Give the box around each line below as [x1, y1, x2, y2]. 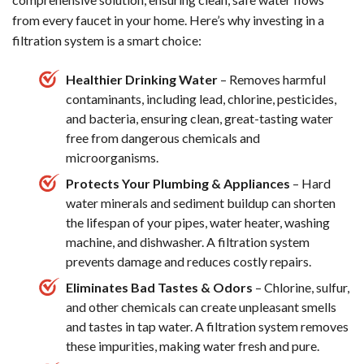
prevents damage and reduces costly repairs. [66, 253, 311, 269]
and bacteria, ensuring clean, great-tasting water [66, 110, 333, 126]
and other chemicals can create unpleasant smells [66, 298, 336, 314]
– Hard [292, 175, 331, 191]
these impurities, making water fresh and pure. [66, 337, 319, 353]
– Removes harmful [220, 71, 326, 87]
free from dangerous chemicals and [66, 129, 260, 145]
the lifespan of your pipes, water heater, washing [66, 214, 330, 230]
